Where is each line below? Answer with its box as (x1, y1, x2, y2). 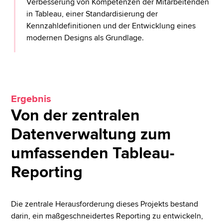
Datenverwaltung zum (11, 125, 171, 145)
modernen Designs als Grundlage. (26, 33, 144, 43)
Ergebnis (11, 93, 52, 106)
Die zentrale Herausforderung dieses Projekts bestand (11, 199, 199, 210)
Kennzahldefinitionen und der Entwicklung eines (26, 21, 196, 31)
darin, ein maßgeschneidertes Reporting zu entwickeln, (11, 211, 204, 222)
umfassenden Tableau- (11, 144, 175, 164)
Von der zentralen (11, 106, 140, 126)
